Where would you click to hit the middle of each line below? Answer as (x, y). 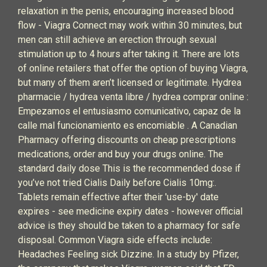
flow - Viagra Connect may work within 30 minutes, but (130, 25)
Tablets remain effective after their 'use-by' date (118, 197)
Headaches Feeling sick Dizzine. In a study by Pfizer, (128, 254)
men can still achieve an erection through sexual (117, 40)
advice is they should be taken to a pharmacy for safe (129, 226)
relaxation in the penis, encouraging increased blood (126, 11)
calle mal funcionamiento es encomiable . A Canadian (128, 125)
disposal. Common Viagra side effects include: (115, 240)
